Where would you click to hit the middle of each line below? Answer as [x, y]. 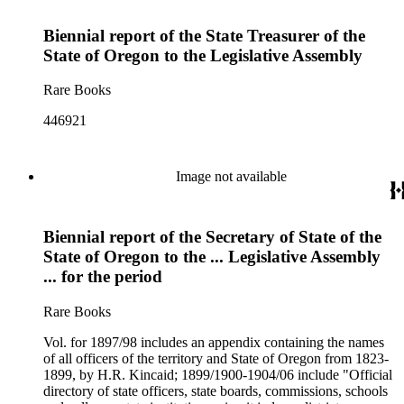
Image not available [231, 177]
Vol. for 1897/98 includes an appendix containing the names [214, 342]
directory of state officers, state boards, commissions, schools [216, 390]
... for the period [103, 276]
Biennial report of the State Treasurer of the [204, 35]
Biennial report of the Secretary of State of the [212, 236]
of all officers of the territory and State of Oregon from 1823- [216, 358]
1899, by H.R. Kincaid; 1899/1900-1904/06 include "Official [218, 374]
